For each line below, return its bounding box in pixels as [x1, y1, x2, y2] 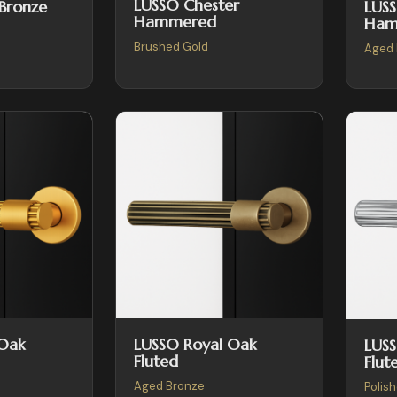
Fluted [133, 351, 178, 372]
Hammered [133, 12, 216, 33]
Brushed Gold [133, 39, 208, 55]
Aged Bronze [133, 378, 205, 394]
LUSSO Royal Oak [133, 334, 257, 355]
